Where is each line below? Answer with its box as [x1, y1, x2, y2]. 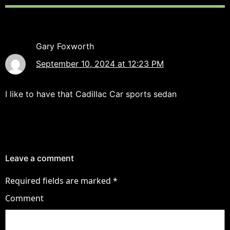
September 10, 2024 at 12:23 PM [36, 59, 164, 69]
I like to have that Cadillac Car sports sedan [5, 89, 177, 100]
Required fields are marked [5, 175, 113, 187]
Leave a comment [5, 153, 74, 164]
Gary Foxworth [36, 41, 94, 52]
